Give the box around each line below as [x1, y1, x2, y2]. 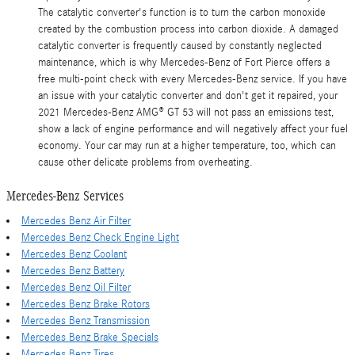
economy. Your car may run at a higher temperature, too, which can [38, 139, 336, 152]
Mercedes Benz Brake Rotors [21, 297, 150, 311]
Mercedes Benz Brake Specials [21, 330, 158, 344]
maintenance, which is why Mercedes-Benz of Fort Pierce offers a [38, 56, 330, 69]
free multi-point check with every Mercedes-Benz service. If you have [38, 73, 347, 86]
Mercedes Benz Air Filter [21, 214, 131, 227]
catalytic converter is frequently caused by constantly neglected [38, 40, 322, 52]
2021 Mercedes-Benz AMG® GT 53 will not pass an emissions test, [38, 106, 334, 119]
